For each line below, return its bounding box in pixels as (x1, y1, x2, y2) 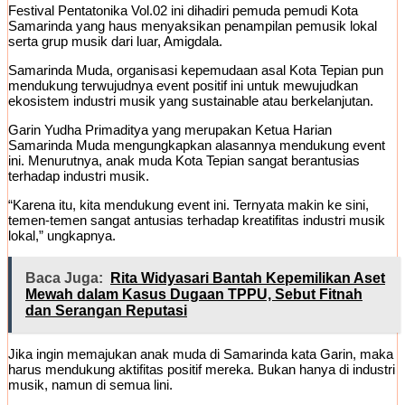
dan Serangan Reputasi (25, 303, 187, 319)
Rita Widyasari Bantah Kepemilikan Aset (110, 270, 385, 287)
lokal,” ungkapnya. (8, 228, 116, 244)
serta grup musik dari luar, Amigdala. (8, 33, 222, 50)
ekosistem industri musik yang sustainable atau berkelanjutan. (8, 93, 373, 109)
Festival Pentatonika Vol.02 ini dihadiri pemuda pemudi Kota (8, 3, 358, 19)
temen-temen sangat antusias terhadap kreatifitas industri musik (8, 212, 385, 229)
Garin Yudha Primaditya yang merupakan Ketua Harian (8, 122, 332, 138)
